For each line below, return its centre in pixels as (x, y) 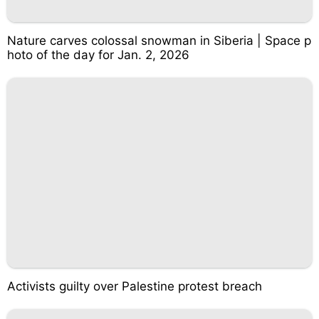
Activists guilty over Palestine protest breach (135, 286)
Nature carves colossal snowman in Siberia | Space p (159, 40)
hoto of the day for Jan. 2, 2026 (98, 54)
